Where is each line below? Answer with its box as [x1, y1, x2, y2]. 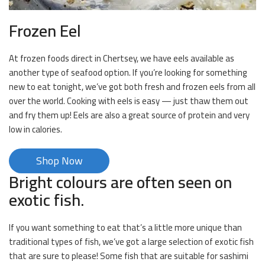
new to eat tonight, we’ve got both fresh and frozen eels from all [9, 78, 256, 96]
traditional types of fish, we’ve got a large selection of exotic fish [9, 233, 254, 251]
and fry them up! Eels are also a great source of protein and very [9, 106, 250, 124]
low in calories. [9, 121, 62, 138]
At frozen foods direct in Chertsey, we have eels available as [9, 50, 234, 67]
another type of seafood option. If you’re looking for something [9, 64, 247, 82]
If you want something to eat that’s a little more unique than [9, 219, 242, 237]
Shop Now [35, 151, 83, 171]
